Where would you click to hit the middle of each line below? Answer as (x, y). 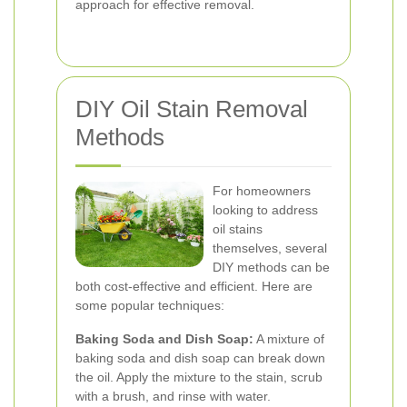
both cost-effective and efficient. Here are (194, 286)
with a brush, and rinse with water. (173, 396)
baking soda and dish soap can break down (200, 358)
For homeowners (262, 191)
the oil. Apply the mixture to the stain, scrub (199, 377)
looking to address (265, 210)
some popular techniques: (150, 305)
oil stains (238, 229)
